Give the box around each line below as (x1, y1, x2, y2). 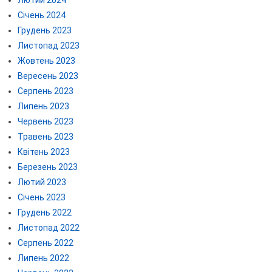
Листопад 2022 (17, 223, 80, 233)
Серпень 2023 (17, 86, 73, 97)
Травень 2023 (17, 132, 73, 142)
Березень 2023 (17, 162, 78, 172)
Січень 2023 (17, 192, 66, 203)
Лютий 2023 (17, 177, 66, 188)
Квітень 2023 (17, 147, 70, 157)
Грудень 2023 (17, 25, 72, 36)
